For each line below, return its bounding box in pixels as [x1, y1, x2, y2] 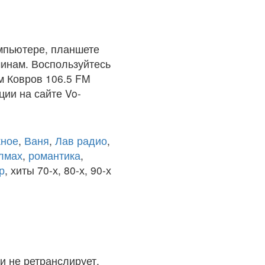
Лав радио [55, 133, 107, 148]
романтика [28, 148, 80, 163]
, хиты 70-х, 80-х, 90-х [5, 163, 111, 177]
